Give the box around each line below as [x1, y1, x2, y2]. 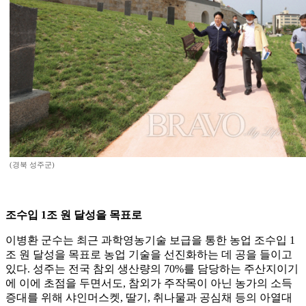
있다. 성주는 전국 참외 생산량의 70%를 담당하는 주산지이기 [5, 263, 298, 275]
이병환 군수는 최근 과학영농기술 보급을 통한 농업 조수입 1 [5, 234, 295, 247]
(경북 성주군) [10, 161, 55, 169]
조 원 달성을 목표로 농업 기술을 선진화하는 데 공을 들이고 [5, 249, 292, 261]
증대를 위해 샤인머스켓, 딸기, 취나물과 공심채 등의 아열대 [5, 292, 292, 304]
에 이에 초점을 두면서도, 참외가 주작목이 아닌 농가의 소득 [5, 277, 292, 290]
